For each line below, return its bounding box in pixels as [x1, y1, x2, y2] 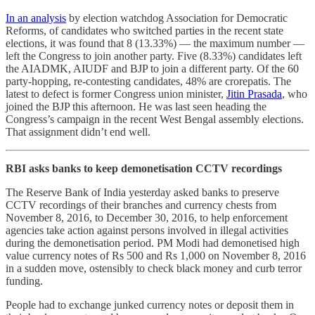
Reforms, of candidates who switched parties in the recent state [6, 24, 283, 37]
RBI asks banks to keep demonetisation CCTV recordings [6, 162, 282, 174]
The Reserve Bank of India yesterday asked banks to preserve [6, 186, 279, 198]
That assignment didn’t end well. [6, 125, 150, 138]
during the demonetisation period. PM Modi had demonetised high [6, 236, 300, 249]
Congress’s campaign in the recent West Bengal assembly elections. [6, 112, 304, 125]
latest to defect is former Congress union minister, [6, 87, 226, 100]
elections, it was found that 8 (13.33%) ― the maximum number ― [6, 37, 304, 49]
